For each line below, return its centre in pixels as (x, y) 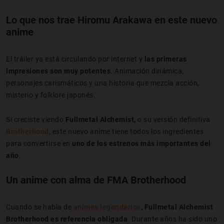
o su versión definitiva (174, 119)
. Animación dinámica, (147, 71)
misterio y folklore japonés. (51, 95)
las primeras (165, 59)
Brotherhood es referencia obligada (67, 219)
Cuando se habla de (40, 207)
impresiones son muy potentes (58, 71)
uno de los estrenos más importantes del (141, 143)
